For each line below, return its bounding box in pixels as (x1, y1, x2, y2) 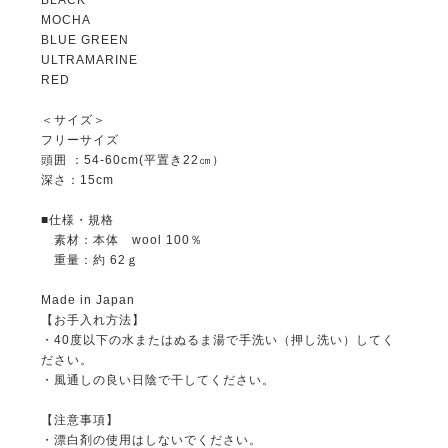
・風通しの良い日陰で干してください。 (40, 372, 275, 387)
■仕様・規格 (40, 212, 114, 227)
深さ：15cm (40, 172, 114, 187)
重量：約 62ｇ (40, 252, 139, 267)
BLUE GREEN (40, 32, 129, 47)
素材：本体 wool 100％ (40, 232, 203, 247)
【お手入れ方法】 (40, 312, 145, 327)
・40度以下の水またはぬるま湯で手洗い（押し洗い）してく (40, 332, 395, 347)
